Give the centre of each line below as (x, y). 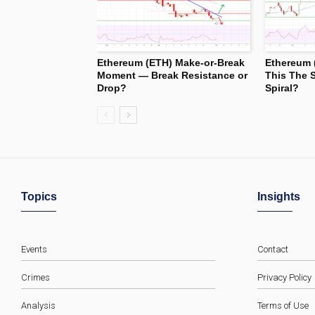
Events (34, 249)
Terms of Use (283, 305)
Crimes (36, 277)
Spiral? (282, 88)
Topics (39, 196)
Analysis (38, 305)
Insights (279, 196)
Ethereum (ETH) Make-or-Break (171, 62)
